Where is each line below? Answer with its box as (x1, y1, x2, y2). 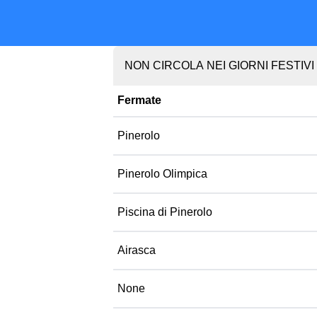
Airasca (117, 244, 156, 256)
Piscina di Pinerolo (117, 206, 212, 218)
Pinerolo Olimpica (117, 168, 207, 180)
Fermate (117, 94, 161, 106)
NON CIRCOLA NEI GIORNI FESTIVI (125, 59, 314, 71)
